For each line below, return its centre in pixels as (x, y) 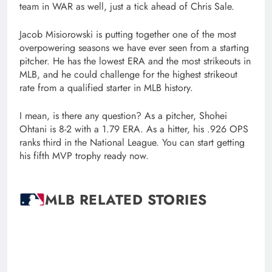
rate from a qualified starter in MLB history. (108, 88)
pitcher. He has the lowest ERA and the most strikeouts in (135, 61)
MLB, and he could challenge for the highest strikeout (128, 75)
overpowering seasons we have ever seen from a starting (134, 48)
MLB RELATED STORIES (126, 199)
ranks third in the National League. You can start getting (132, 143)
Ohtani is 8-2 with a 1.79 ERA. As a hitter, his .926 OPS (134, 129)
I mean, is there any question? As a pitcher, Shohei (123, 116)
